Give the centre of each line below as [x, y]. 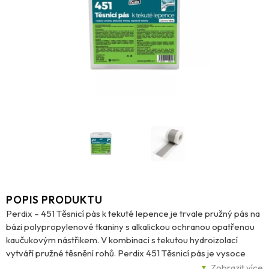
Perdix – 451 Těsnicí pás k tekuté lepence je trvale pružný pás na [133, 213]
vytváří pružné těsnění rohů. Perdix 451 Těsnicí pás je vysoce [126, 253]
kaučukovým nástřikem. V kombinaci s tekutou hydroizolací [122, 240]
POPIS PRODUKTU [54, 199]
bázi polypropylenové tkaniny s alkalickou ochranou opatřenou [130, 226]
